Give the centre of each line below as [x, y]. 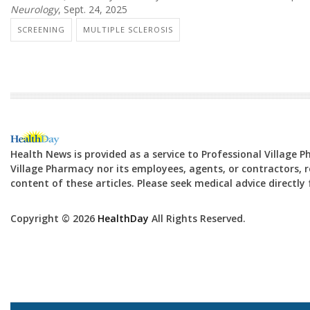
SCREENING [41, 29]
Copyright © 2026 [54, 218]
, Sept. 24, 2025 [93, 10]
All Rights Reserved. [197, 218]
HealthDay [123, 218]
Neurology [34, 10]
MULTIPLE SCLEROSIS [128, 29]
